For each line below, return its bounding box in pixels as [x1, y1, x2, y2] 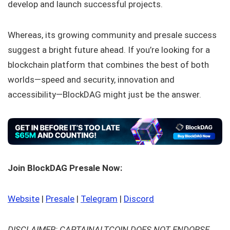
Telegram [81, 194, 118, 204]
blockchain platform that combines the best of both [8, 60, 209, 70]
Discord [124, 194, 154, 204]
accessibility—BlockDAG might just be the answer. [8, 89, 201, 100]
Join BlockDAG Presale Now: [8, 163, 122, 174]
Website [8, 194, 40, 204]
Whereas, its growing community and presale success [8, 30, 217, 40]
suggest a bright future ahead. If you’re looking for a [8, 45, 210, 55]
